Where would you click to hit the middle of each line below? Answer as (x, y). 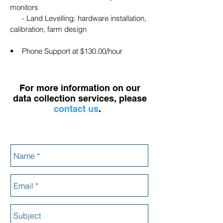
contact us (76, 109)
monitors (24, 7)
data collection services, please (80, 98)
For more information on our (80, 88)
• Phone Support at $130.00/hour (66, 51)
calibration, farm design (48, 29)
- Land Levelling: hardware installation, (78, 18)
